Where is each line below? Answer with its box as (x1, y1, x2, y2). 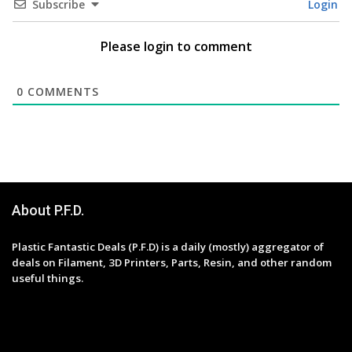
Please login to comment (100, 37, 252, 55)
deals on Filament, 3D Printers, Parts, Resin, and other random (12, 255, 332, 269)
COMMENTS (24, 83, 99, 99)
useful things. (12, 270, 83, 285)
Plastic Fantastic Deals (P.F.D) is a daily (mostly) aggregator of (12, 239, 324, 254)
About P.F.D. (12, 201, 84, 218)
